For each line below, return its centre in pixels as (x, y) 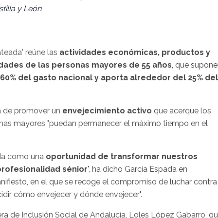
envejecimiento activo (107, 111)
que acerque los (182, 111)
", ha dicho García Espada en (137, 169)
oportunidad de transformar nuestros (122, 157)
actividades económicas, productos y (135, 53)
